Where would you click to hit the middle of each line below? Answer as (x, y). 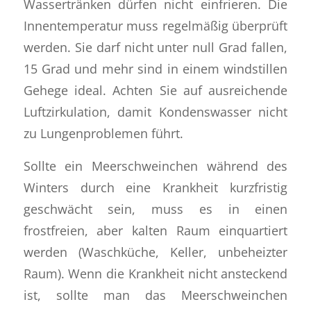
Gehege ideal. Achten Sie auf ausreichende (155, 90)
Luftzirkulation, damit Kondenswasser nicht (155, 111)
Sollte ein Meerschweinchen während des (155, 165)
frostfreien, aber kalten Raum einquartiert (155, 230)
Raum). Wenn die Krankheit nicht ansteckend (155, 273)
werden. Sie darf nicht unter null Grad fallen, (155, 47)
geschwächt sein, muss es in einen (155, 208)
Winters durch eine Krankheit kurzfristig (155, 187)
